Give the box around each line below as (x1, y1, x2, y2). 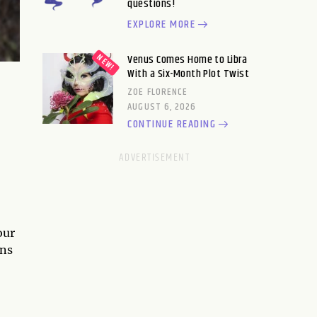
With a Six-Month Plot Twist (127, 65, 250, 83)
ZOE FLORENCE (127, 84, 188, 100)
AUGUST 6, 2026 (127, 99, 197, 115)
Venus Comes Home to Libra (127, 51, 248, 69)
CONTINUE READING (127, 115, 217, 133)
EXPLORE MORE (127, 16, 196, 33)
